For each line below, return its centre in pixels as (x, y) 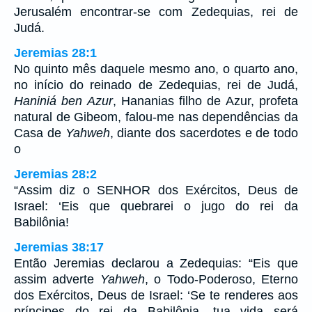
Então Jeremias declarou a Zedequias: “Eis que (156, 264)
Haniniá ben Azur (63, 101)
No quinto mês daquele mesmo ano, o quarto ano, (156, 69)
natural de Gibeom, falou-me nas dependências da (156, 117)
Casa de (40, 133)
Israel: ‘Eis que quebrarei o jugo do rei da (156, 206)
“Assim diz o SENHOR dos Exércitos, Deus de (156, 190)
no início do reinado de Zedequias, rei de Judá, (156, 85)
